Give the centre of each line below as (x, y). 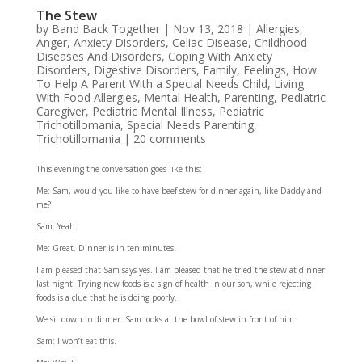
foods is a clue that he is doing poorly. (106, 298)
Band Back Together (105, 29)
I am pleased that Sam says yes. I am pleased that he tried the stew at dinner (180, 270)
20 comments (169, 139)
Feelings (264, 70)
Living (288, 84)
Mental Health (180, 98)
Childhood (280, 43)
